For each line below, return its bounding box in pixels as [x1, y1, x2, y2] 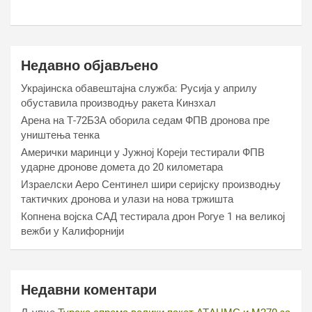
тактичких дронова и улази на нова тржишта [21, 193, 233, 205]
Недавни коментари [21, 281, 157, 298]
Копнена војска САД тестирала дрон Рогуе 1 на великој [21, 210, 285, 223]
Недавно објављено [21, 57, 158, 74]
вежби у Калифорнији [21, 225, 124, 237]
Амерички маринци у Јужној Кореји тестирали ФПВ [21, 146, 265, 159]
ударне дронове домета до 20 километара [21, 161, 223, 173]
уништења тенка [21, 129, 100, 141]
